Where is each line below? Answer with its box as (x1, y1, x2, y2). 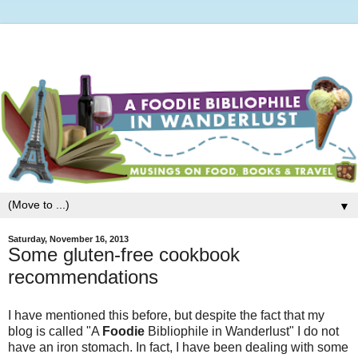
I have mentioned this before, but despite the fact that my (8, 308, 324, 322)
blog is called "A (8, 324, 102, 338)
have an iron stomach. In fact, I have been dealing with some (8, 340, 348, 354)
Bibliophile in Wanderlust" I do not (145, 324, 339, 338)
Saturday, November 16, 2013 (8, 234, 129, 245)
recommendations (8, 266, 158, 288)
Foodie (102, 324, 145, 338)
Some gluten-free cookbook (8, 244, 240, 266)
